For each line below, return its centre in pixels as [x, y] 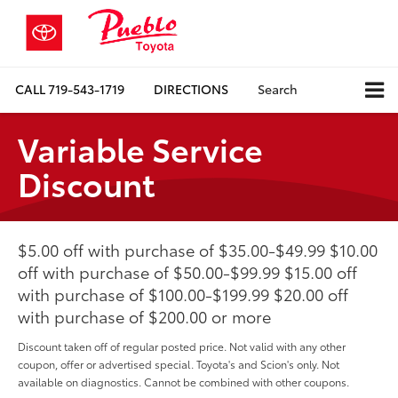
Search [278, 89]
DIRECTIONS [191, 89]
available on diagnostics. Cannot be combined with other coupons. [183, 381]
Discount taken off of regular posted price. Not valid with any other [182, 346]
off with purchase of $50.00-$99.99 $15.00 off [187, 271]
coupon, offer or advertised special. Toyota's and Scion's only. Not [179, 363]
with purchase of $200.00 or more [144, 316]
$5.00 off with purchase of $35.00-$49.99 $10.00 [198, 249]
